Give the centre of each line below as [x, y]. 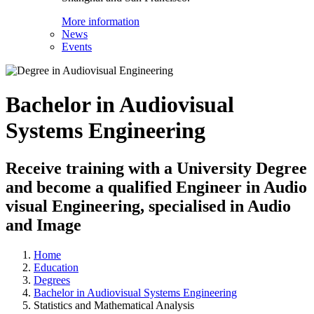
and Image [43, 225]
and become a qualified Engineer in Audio [156, 187]
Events [77, 47]
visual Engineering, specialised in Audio [148, 206]
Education [56, 267]
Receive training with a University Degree [156, 168]
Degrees [52, 280]
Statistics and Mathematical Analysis [114, 305]
